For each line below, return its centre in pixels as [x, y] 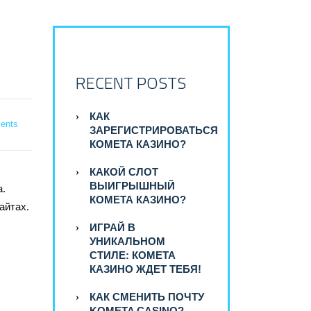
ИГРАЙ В [112, 228]
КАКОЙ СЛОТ [124, 172]
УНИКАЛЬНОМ [127, 242]
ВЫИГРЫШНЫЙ [132, 186]
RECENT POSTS [131, 83]
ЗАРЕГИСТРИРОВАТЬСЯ [154, 131]
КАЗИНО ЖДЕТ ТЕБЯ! [145, 269]
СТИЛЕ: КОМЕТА [133, 255]
